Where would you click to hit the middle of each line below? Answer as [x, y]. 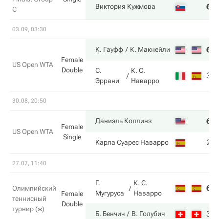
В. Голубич [148, 214]
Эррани [107, 81]
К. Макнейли [150, 49]
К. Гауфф [109, 49]
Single [72, 137]
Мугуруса [110, 193]
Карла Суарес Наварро [132, 142]
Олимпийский [34, 188]
